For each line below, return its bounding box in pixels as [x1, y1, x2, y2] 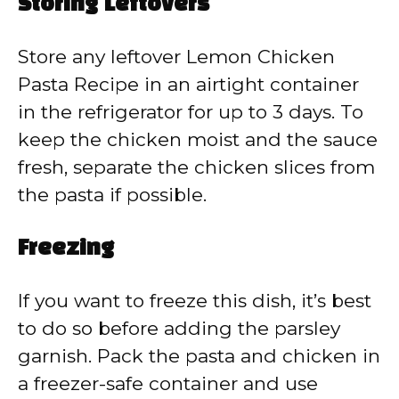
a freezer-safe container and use [18, 372, 318, 395]
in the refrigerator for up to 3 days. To [18, 100, 363, 123]
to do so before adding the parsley [18, 317, 340, 340]
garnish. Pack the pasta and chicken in [18, 345, 380, 368]
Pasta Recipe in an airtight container [18, 72, 359, 95]
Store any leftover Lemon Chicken [18, 45, 335, 68]
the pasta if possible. [18, 183, 207, 206]
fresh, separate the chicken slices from [18, 155, 375, 178]
